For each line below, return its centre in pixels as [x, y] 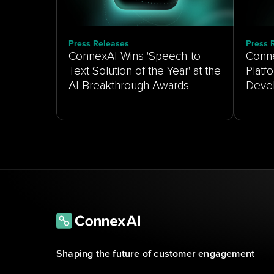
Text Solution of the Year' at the [145, 71]
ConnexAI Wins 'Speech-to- [136, 57]
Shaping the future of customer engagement [156, 254]
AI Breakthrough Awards [129, 86]
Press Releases [99, 44]
